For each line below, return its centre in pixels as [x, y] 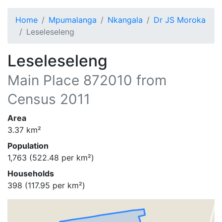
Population [28, 146]
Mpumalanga [73, 20]
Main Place [43, 80]
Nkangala [125, 20]
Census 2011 [49, 99]
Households [31, 173]
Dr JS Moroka [180, 20]
